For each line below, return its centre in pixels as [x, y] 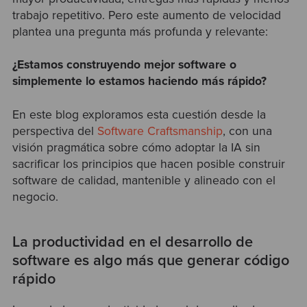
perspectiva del [54, 131]
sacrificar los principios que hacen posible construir [148, 164]
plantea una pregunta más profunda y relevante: [140, 32]
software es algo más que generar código [150, 260]
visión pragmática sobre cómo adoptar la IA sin [136, 147]
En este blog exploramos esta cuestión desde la [139, 114]
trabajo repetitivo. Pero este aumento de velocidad [146, 16]
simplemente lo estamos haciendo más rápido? [139, 82]
